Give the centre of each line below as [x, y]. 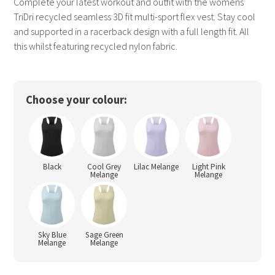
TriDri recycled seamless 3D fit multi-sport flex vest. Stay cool [135, 17]
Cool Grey [104, 167]
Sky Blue [52, 235]
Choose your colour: [77, 100]
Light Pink [208, 167]
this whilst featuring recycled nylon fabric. [96, 46]
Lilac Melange [157, 167]
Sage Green [104, 235]
